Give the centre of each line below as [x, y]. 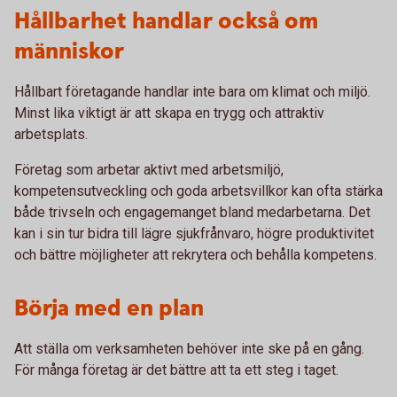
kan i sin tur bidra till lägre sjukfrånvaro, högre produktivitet [194, 234]
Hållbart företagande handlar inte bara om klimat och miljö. [192, 92]
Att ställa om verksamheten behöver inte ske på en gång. [189, 349]
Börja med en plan [109, 309]
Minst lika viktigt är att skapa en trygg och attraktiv [169, 113]
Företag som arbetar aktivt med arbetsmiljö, [149, 170]
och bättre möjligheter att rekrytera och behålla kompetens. [195, 255]
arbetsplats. [51, 134]
